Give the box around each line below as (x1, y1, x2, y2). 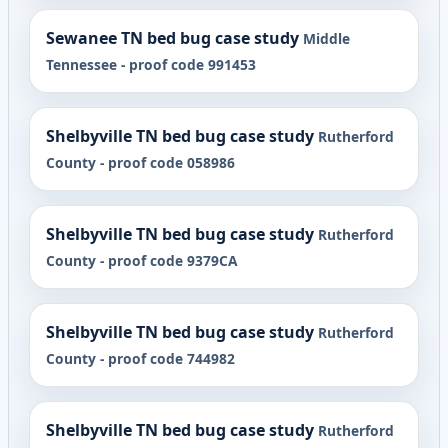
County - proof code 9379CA (46, 251, 237, 271)
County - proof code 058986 (46, 153, 235, 173)
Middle (303, 29, 350, 49)
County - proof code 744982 (46, 349, 235, 369)
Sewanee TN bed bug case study (46, 27, 299, 50)
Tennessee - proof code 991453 (46, 55, 256, 75)
